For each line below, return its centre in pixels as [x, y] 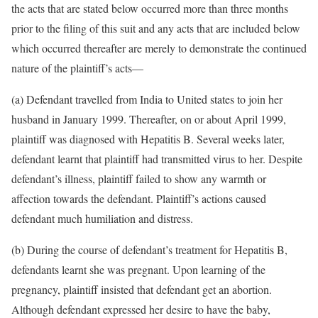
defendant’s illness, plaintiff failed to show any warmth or [139, 179]
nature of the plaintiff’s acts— [77, 68]
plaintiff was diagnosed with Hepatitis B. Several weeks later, [148, 139]
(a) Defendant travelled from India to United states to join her [147, 99]
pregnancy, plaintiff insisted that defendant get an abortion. [142, 289]
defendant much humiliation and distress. [102, 218]
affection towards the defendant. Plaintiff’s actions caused [139, 198]
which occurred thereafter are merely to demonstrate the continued [159, 48]
